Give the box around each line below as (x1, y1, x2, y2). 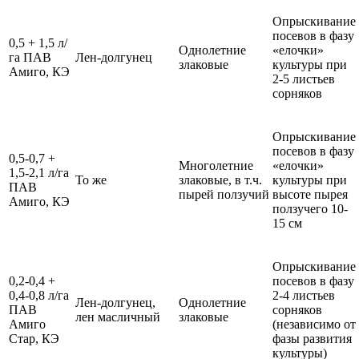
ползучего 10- (272, 202, 348, 216)
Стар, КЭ (9, 332, 59, 346)
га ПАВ (9, 50, 51, 65)
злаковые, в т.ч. (179, 173, 262, 188)
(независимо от (272, 317, 356, 332)
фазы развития (272, 332, 352, 346)
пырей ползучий (179, 188, 269, 202)
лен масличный (75, 310, 160, 325)
